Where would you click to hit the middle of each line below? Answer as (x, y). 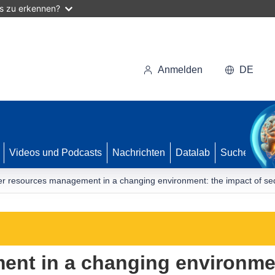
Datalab (193, 153)
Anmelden (180, 70)
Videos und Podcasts (56, 153)
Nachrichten (139, 153)
